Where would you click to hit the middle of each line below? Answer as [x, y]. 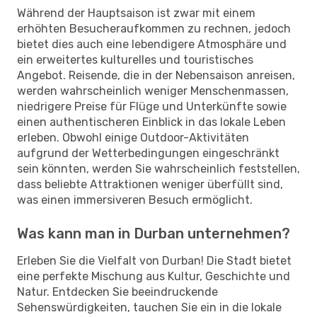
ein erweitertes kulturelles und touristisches [135, 59]
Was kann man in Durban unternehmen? [154, 233]
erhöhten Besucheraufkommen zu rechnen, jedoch [154, 28]
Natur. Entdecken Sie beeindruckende [117, 292]
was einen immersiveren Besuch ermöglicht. [135, 200]
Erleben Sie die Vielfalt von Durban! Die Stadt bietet [154, 260]
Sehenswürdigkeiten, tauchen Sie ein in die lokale [149, 307]
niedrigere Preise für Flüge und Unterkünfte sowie [152, 106]
